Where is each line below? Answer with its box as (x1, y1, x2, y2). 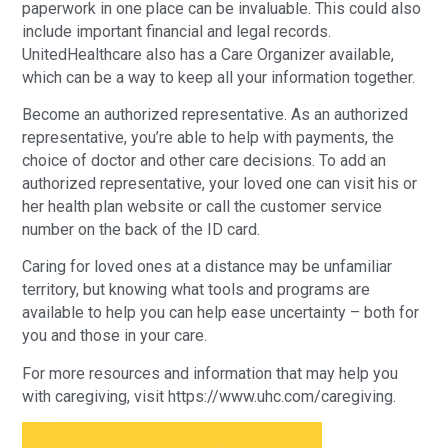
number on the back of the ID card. (22, 220, 261, 240)
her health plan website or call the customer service (22, 197, 383, 217)
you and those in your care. (22, 326, 208, 346)
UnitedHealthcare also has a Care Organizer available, (22, 44, 395, 64)
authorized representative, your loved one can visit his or (22, 174, 418, 194)
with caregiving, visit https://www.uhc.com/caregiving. (22, 386, 397, 406)
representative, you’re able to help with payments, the (22, 128, 395, 148)
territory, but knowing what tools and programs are (22, 280, 371, 300)
